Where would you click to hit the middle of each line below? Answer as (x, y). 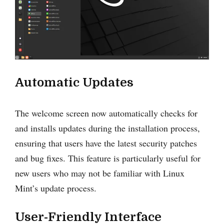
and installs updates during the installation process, (107, 128)
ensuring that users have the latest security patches (106, 143)
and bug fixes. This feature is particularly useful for (108, 158)
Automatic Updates (74, 82)
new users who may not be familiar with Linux (100, 173)
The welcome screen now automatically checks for (106, 113)
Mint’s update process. (56, 188)
